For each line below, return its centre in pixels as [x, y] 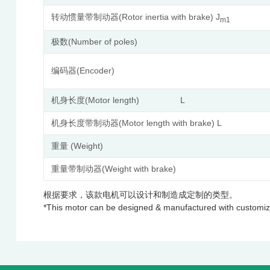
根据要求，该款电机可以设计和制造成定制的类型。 [140, 195]
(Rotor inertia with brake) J [169, 17]
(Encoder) [95, 70]
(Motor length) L [135, 100]
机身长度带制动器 [85, 123]
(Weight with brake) [139, 168]
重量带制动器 [76, 169]
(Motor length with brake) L [170, 123]
